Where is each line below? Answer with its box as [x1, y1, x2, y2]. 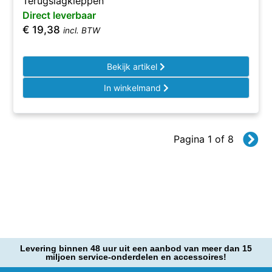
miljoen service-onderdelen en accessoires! [46, 252, 226, 262]
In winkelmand [103, 83, 163, 93]
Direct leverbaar [22, 9, 97, 21]
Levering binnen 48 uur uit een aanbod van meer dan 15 [20, 243, 252, 253]
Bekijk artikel [107, 61, 160, 72]
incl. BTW [63, 25, 101, 35]
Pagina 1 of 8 [173, 133, 234, 145]
